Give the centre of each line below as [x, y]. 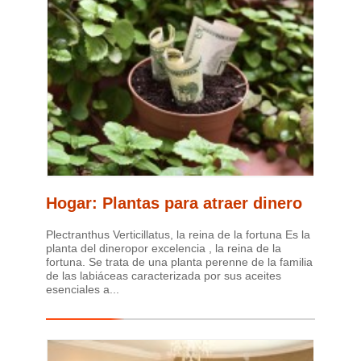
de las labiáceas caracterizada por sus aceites [164, 275]
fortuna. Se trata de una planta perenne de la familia [179, 261]
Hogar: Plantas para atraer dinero [174, 203]
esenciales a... [83, 289]
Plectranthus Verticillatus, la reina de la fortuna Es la [178, 234]
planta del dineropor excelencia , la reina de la [164, 248]
